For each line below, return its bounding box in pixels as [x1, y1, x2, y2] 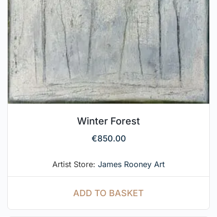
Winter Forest [77, 115, 140, 127]
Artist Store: [52, 159, 98, 170]
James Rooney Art [98, 159, 165, 170]
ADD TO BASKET [73, 188, 144, 199]
